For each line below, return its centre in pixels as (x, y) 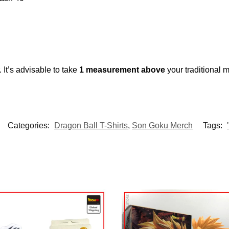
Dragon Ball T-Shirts (91, 126)
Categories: (30, 126)
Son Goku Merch (162, 126)
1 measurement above (123, 70)
